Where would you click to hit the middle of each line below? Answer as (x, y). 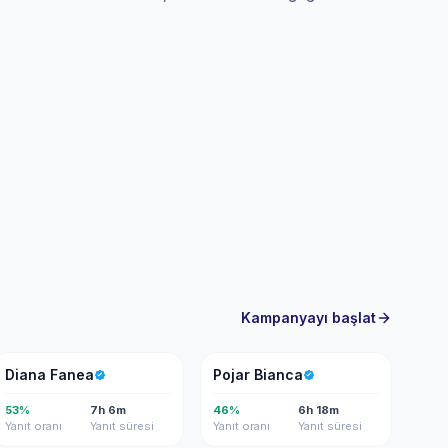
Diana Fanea (49, 374)
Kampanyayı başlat (308, 317)
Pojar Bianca (258, 374)
